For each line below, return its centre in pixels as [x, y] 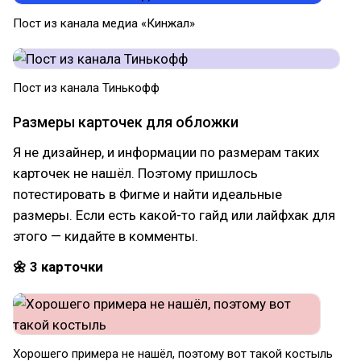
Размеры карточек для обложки [126, 122]
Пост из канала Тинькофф [86, 88]
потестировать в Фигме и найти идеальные [147, 194]
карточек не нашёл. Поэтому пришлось [135, 173]
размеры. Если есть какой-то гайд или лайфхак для [174, 215]
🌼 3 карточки [58, 267]
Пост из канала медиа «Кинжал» [104, 23]
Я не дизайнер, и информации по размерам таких [166, 152]
